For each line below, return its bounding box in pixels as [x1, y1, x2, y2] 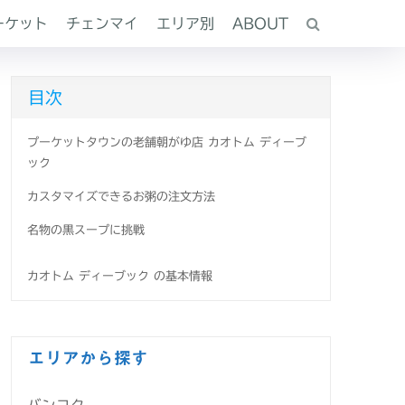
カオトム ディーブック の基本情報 [27, 270, 212, 282]
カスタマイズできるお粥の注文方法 [27, 191, 215, 202]
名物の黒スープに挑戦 [27, 224, 145, 236]
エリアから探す [28, 349, 148, 367]
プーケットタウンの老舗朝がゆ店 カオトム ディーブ [27, 137, 306, 148]
